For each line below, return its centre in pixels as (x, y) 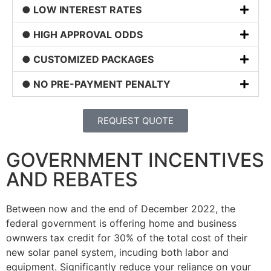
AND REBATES (72, 180)
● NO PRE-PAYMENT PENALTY (96, 84)
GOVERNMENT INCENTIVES (135, 160)
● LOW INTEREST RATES (82, 10)
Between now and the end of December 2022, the (121, 209)
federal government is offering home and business (121, 224)
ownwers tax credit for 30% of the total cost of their (127, 238)
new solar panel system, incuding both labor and (117, 253)
